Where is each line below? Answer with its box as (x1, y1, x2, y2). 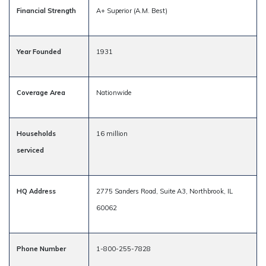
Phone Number (17, 244, 66, 253)
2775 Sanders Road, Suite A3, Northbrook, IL (96, 186, 233, 195)
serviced (17, 145, 44, 154)
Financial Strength (17, 6, 76, 15)
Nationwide (96, 88, 131, 97)
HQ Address (17, 186, 56, 195)
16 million (96, 129, 128, 138)
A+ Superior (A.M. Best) (96, 6, 167, 15)
